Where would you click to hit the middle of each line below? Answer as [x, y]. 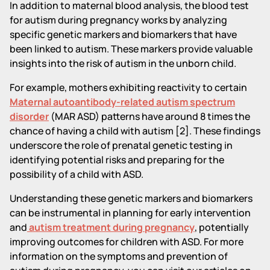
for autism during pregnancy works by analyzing [118, 20]
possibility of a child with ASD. [77, 174]
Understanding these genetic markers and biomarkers [131, 198]
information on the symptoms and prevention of [119, 256]
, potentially [222, 227]
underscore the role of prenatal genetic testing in [121, 145]
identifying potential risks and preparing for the [117, 159]
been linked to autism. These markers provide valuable [131, 49]
